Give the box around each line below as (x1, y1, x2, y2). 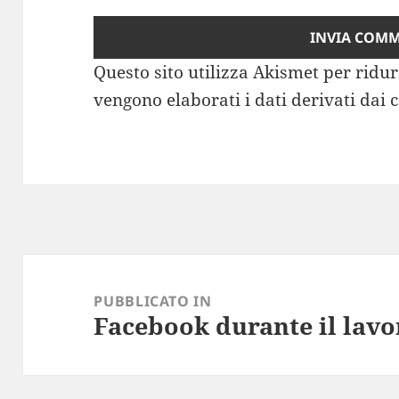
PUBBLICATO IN (94, 290, 212, 311)
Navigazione (22, 256, 130, 280)
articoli (22, 283, 87, 307)
